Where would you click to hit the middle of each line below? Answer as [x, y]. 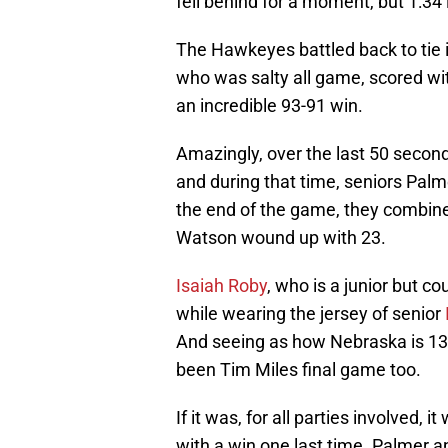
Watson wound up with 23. [281, 238]
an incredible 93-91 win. [269, 106]
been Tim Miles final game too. [298, 370]
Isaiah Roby [221, 286]
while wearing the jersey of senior [310, 314]
